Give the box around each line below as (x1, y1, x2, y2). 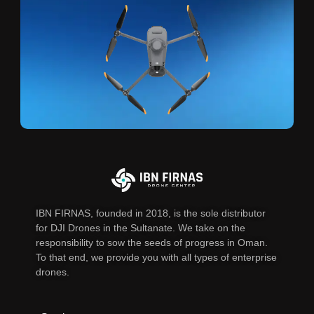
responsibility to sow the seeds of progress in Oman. (35, 237, 268, 249)
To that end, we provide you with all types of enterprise (35, 252, 277, 264)
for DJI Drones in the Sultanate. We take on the (35, 222, 245, 234)
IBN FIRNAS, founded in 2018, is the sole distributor (35, 207, 266, 219)
